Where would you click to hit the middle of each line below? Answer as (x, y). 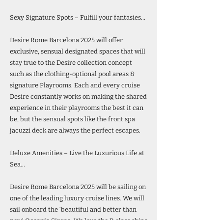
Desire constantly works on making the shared (78, 96)
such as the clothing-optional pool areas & (72, 74)
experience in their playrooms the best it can (77, 108)
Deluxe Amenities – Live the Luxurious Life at (77, 153)
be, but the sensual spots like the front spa (72, 119)
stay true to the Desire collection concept (71, 63)
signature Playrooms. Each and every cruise (75, 85)
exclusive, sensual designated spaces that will (78, 51)
